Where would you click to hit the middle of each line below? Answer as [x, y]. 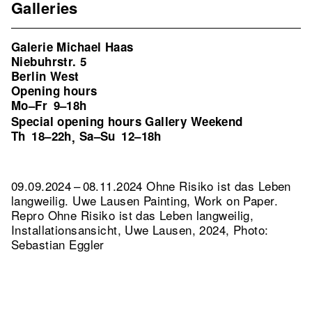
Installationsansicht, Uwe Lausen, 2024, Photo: [140, 229]
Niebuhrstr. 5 [49, 61]
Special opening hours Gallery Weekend [127, 121]
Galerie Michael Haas [72, 47]
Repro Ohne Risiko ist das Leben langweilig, [133, 215]
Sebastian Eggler [58, 244]
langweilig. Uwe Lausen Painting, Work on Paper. [145, 200]
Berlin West [45, 76]
